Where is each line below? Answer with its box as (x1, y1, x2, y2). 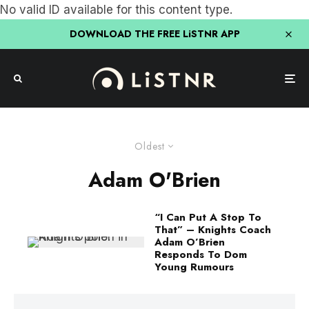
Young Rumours (154, 259, 234, 275)
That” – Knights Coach (154, 222, 271, 237)
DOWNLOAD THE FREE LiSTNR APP (69, 27, 240, 41)
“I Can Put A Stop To (154, 210, 261, 225)
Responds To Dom (154, 247, 247, 262)
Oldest (134, 139, 165, 153)
